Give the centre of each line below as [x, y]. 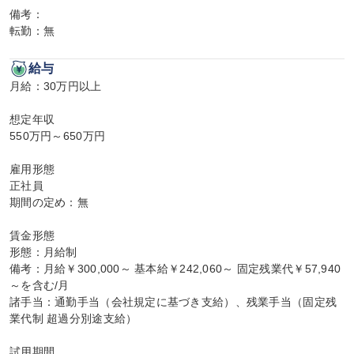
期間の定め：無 [49, 202]
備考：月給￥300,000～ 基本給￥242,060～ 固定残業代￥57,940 [175, 269]
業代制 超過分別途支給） [73, 318]
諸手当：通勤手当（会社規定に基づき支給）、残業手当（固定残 [173, 302]
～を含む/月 [40, 285]
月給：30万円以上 [56, 86]
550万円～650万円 [58, 136]
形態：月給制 [43, 252]
